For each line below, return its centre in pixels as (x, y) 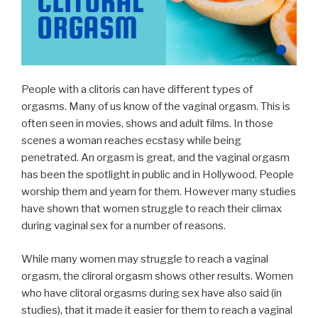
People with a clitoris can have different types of (137, 90)
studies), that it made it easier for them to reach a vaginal (157, 310)
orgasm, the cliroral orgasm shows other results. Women (157, 276)
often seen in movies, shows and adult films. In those (147, 124)
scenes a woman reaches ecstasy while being (131, 141)
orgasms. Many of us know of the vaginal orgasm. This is (156, 107)
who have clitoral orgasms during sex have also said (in (152, 293)
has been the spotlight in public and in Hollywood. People (158, 175)
